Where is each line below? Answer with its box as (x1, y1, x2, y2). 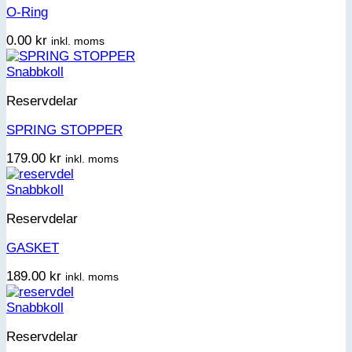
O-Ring (6, 4, 48, 20)
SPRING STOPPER (6, 122, 123, 137)
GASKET (6, 240, 59, 255)
